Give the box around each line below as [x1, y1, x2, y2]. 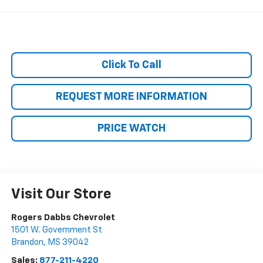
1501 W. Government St [11, 225, 102, 235]
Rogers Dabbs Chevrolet [11, 213, 115, 222]
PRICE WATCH [97, 123, 166, 134]
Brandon [11, 238, 43, 247]
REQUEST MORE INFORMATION [56, 92, 207, 103]
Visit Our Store [11, 187, 112, 202]
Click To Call [102, 60, 161, 71]
